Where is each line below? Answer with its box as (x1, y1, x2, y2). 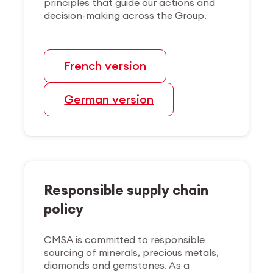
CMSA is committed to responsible (44, 233, 205, 246)
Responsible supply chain (44, 181, 209, 199)
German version (64, 91, 154, 107)
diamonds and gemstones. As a (44, 258, 190, 271)
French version (64, 58, 147, 73)
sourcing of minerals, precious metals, (44, 246, 219, 258)
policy (44, 200, 84, 218)
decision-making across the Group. (44, 9, 207, 21)
